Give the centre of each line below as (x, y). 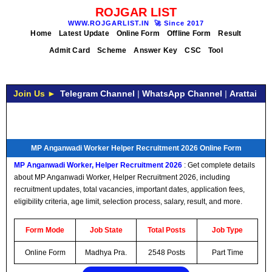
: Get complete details (219, 165)
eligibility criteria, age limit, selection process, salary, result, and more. (128, 202)
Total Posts (167, 230)
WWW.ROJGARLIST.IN (109, 23)
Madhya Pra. (106, 253)
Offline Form (189, 33)
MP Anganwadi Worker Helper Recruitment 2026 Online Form (136, 148)
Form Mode (45, 230)
